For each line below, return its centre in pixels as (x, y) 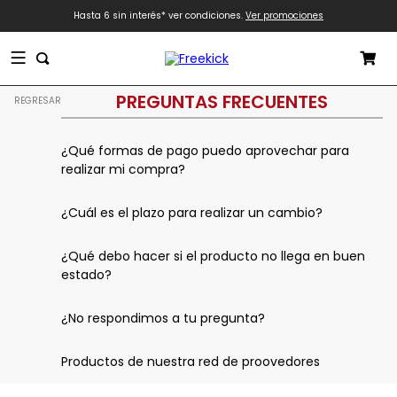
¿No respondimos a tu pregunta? (163, 318)
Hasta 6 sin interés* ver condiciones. (160, 16)
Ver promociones (284, 16)
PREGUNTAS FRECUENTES (222, 101)
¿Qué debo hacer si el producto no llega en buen (214, 256)
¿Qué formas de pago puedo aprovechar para (206, 151)
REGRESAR (38, 101)
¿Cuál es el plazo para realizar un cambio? (192, 213)
